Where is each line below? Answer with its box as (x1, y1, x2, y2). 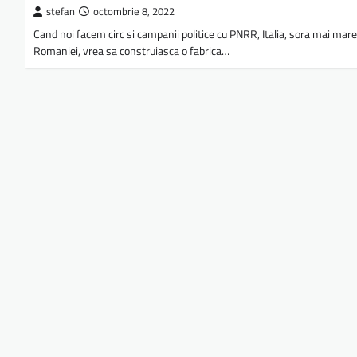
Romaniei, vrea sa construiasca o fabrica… (33, 42, 229, 61)
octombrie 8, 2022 (93, 4, 175, 20)
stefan (46, 4, 75, 20)
